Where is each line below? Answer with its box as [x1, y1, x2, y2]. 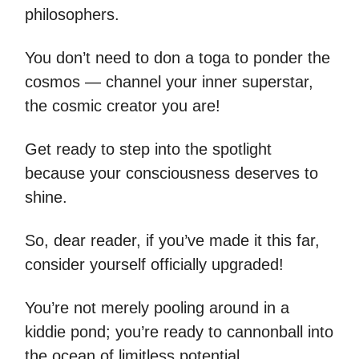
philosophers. [25, 6, 119, 24]
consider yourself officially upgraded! [25, 256, 284, 274]
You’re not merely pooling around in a [25, 299, 289, 317]
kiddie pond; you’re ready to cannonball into [25, 323, 333, 341]
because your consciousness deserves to [25, 164, 318, 183]
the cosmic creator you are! [25, 97, 220, 115]
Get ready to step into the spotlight [25, 140, 272, 159]
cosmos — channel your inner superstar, [25, 73, 313, 91]
